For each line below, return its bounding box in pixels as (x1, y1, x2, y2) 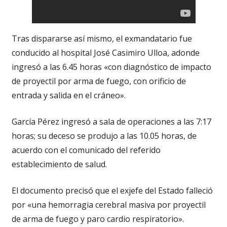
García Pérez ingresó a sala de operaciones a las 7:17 (11, 116, 211, 127)
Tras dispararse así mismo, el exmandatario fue (11, 32, 192, 44)
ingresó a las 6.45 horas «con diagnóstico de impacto (11, 61, 211, 72)
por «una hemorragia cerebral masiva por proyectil (11, 199, 206, 210)
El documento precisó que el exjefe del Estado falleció (11, 184, 213, 196)
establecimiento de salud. (11, 158, 107, 170)
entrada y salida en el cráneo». (11, 89, 126, 101)
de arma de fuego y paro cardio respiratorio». (11, 213, 184, 224)
